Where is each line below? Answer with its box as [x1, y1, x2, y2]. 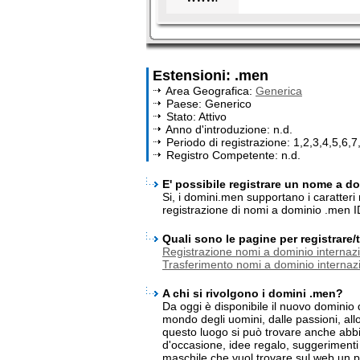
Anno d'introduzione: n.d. [163, 123, 292, 136]
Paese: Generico [163, 97, 252, 110]
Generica [256, 84, 302, 97]
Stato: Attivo [163, 110, 227, 123]
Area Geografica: [163, 84, 256, 97]
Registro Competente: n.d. [163, 149, 301, 162]
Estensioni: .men [153, 67, 276, 84]
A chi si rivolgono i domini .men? [162, 287, 343, 300]
